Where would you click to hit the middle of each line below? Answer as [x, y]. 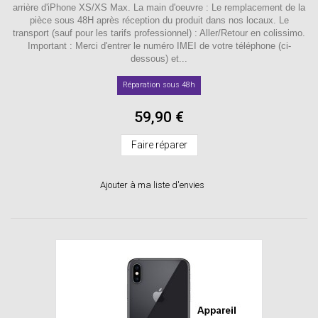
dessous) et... [159, 58]
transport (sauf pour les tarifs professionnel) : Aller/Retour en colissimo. [159, 33]
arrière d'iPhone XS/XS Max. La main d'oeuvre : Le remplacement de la [159, 7]
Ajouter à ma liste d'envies [152, 185]
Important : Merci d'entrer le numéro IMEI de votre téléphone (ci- [159, 45]
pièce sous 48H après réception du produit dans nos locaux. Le [159, 20]
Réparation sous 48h [159, 84]
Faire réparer [159, 144]
